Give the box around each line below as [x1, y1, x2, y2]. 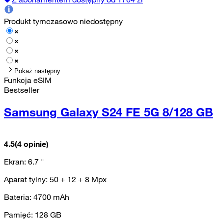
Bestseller [4, 84, 39, 95]
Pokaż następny [14, 67, 60, 75]
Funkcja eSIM [4, 75, 52, 85]
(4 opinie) [15, 138, 49, 149]
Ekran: [4, 156, 28, 166]
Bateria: [4, 192, 33, 202]
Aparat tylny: [4, 174, 50, 184]
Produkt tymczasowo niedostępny [4, 16, 123, 26]
